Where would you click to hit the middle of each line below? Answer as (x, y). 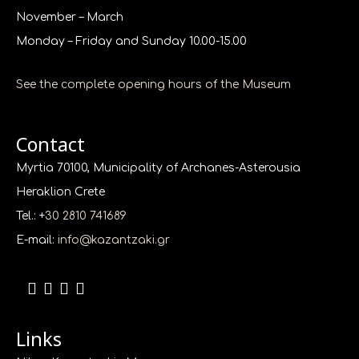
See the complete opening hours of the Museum (153, 85)
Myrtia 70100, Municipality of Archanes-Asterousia (158, 167)
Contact (50, 144)
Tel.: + (30, 216)
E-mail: (37, 240)
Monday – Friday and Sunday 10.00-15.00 (131, 41)
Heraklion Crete (61, 192)
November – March (70, 17)
